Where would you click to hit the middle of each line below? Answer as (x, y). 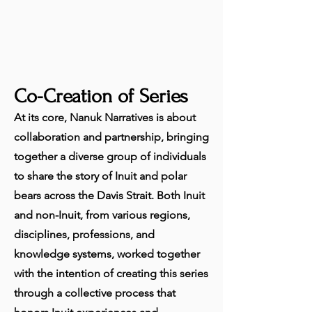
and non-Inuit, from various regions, (102, 215)
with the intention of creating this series (111, 273)
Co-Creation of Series (101, 96)
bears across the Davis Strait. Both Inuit (109, 195)
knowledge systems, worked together (107, 254)
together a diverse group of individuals (110, 156)
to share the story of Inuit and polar (100, 176)
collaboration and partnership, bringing (111, 137)
